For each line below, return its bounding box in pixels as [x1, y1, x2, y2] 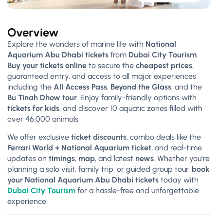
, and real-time [151, 143, 202, 152]
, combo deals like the [127, 132, 201, 142]
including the [7, 82, 54, 91]
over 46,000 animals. [7, 114, 80, 124]
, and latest [95, 153, 135, 163]
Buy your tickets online [7, 60, 87, 70]
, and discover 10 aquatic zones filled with [59, 103, 202, 113]
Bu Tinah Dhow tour [7, 92, 77, 102]
